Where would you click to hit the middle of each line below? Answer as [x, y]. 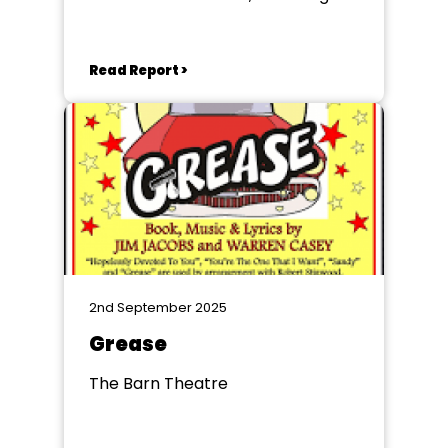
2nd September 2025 [158, 307]
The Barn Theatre [158, 383]
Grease [128, 344]
